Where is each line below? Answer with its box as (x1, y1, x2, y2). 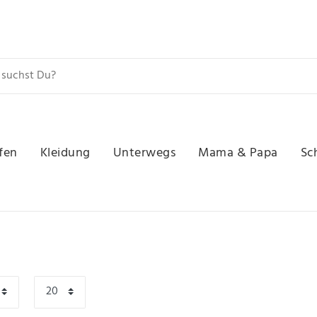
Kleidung (40, 142, 91, 163)
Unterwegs (113, 142, 175, 163)
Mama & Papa (198, 142, 278, 163)
